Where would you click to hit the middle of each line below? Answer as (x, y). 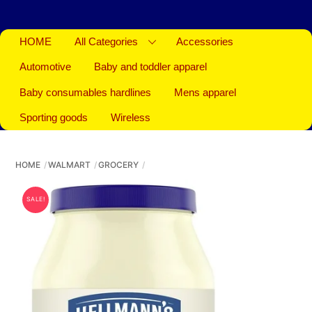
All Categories (107, 42)
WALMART (70, 165)
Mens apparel (205, 92)
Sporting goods (54, 117)
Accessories (204, 42)
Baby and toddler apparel (151, 67)
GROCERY (119, 165)
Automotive (46, 67)
